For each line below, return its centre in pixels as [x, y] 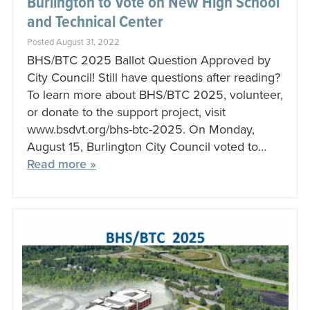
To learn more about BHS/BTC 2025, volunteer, [155, 94]
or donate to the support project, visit [128, 112]
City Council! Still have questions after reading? [153, 77]
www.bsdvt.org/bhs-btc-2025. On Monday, [140, 129]
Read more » [61, 164]
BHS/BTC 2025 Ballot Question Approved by [148, 60]
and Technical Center [95, 22]
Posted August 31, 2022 [73, 42]
